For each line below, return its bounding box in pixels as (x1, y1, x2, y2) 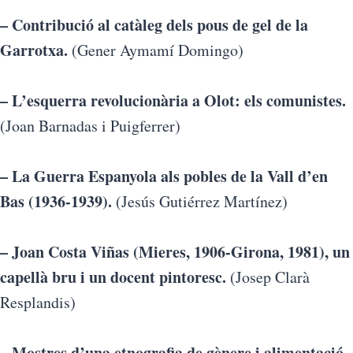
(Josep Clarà (226, 266, 310, 288)
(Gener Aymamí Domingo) (68, 39, 243, 61)
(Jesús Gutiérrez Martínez (112, 191, 282, 212)
